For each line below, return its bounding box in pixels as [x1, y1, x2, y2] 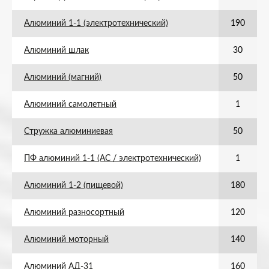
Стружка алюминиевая [24, 127, 113, 136]
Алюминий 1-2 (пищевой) [24, 181, 123, 190]
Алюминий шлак [24, 46, 89, 55]
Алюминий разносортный [24, 208, 124, 217]
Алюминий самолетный [24, 100, 116, 109]
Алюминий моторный [24, 235, 109, 244]
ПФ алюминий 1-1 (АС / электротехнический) [24, 154, 201, 163]
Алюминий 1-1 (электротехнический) [24, 19, 168, 28]
